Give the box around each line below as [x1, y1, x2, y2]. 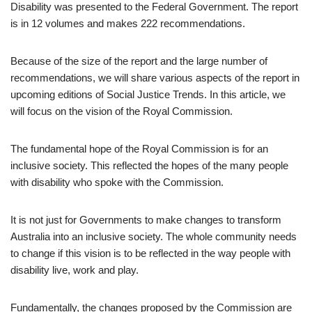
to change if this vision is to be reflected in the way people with [10, 247, 290, 259]
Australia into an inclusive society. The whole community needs [10, 230, 297, 242]
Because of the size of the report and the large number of [10, 54, 267, 67]
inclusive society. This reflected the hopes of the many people [10, 159, 288, 171]
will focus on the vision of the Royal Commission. [10, 104, 233, 117]
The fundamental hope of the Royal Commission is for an [10, 142, 268, 155]
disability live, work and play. [10, 263, 139, 276]
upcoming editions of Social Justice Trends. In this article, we [10, 88, 286, 100]
